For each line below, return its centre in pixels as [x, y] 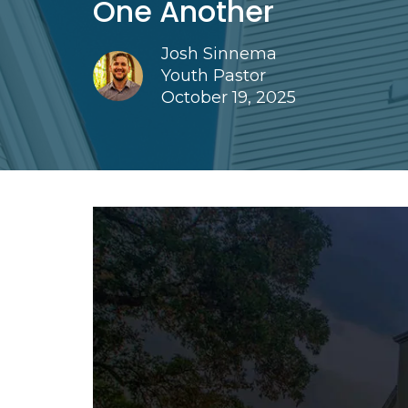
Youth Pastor [214, 75]
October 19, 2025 [229, 97]
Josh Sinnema [219, 53]
